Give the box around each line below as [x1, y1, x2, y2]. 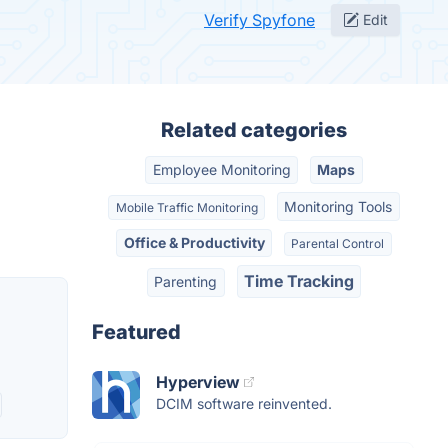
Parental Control [291, 235, 385, 251]
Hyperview [156, 371, 240, 392]
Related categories [161, 118, 347, 142]
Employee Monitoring [152, 161, 291, 179]
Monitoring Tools [284, 197, 393, 215]
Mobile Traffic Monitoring [115, 199, 258, 215]
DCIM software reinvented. [156, 394, 332, 412]
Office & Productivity [123, 233, 265, 251]
